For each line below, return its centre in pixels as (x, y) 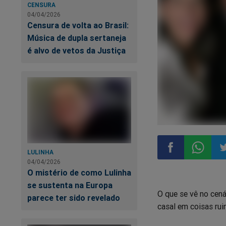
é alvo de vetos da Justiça (76, 50)
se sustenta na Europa (70, 185)
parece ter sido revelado (74, 197)
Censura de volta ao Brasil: (78, 25)
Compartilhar (190, 174)
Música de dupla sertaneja (77, 38)
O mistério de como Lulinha (79, 172)
